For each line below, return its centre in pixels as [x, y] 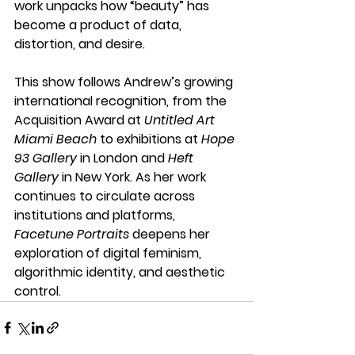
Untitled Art [181, 120]
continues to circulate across [106, 196]
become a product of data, [99, 25]
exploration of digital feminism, [109, 253]
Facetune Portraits [72, 234]
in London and [122, 158]
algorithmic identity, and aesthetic [121, 272]
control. [38, 291]
